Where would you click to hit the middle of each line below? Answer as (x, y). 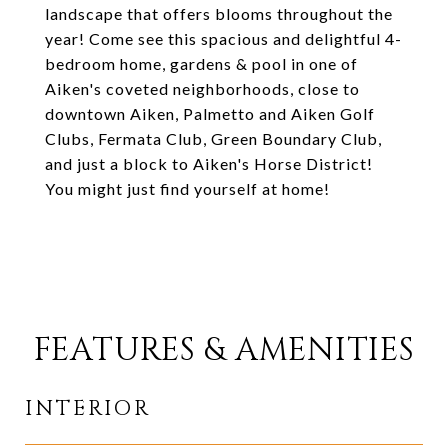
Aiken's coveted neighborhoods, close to (202, 88)
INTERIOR (88, 409)
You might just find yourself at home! (187, 188)
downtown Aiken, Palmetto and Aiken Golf (210, 113)
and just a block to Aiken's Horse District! (209, 163)
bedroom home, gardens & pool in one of (201, 63)
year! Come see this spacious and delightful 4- (223, 38)
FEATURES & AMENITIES (224, 350)
